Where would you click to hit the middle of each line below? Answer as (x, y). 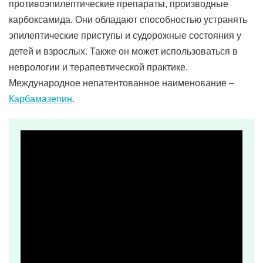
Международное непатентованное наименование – (122, 83)
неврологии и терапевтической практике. (98, 67)
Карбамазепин (41, 99)
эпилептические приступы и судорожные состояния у (125, 36)
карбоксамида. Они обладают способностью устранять (128, 20)
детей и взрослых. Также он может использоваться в (123, 51)
